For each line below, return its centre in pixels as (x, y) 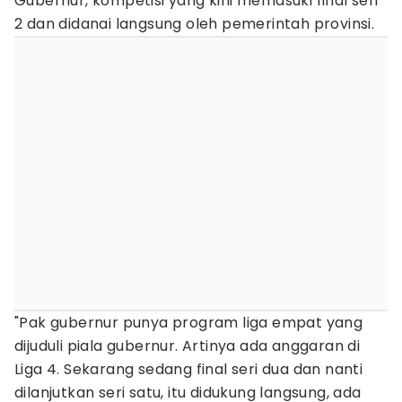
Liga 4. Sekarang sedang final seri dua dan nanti (189, 369)
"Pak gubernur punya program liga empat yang (189, 323)
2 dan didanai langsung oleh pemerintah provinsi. (195, 24)
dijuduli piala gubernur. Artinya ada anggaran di (188, 346)
